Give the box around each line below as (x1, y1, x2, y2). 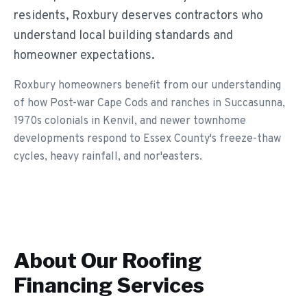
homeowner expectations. (14, 48, 155, 64)
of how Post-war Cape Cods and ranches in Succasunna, (14, 97, 285, 110)
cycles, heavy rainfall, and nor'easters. (14, 150, 202, 164)
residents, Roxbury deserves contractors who (14, 8, 263, 24)
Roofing (122, 248, 201, 273)
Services (112, 273, 204, 297)
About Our (14, 248, 122, 273)
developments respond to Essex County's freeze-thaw (14, 132, 281, 146)
